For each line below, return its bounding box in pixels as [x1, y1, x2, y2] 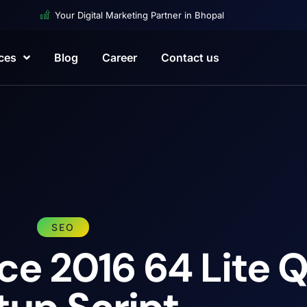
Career [101, 51, 137, 64]
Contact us [160, 51, 219, 64]
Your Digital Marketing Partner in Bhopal [54, 10, 224, 21]
